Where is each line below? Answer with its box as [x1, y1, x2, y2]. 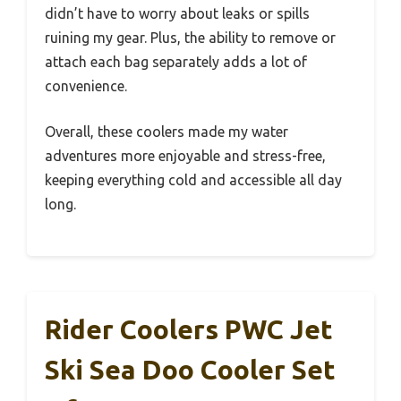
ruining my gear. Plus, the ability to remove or [45, 30, 336, 47]
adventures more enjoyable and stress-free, [45, 148, 326, 165]
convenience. [45, 78, 127, 95]
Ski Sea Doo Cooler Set [45, 354, 336, 386]
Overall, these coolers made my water [45, 124, 288, 141]
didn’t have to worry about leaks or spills [45, 5, 310, 22]
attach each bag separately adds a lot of [45, 54, 307, 71]
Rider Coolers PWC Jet [45, 314, 333, 346]
